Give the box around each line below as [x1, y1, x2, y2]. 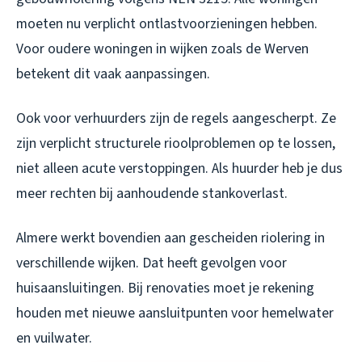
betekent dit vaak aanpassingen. [16, 64, 210, 85]
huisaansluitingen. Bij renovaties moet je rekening [16, 278, 314, 299]
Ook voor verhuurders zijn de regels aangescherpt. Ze [16, 108, 336, 129]
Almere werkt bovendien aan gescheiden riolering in [16, 228, 325, 249]
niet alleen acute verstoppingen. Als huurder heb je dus [16, 158, 343, 179]
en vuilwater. [16, 328, 92, 349]
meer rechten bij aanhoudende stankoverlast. [16, 183, 288, 204]
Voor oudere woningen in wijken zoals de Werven [16, 39, 309, 60]
